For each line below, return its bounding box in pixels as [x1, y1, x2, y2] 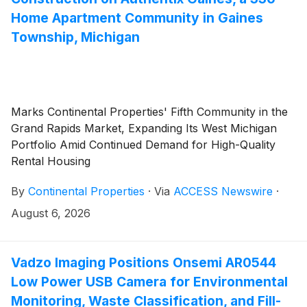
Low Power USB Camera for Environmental [11, 273, 288, 290]
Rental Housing [11, 153, 90, 168]
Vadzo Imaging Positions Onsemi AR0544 [11, 254, 276, 271]
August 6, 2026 [11, 206, 90, 220]
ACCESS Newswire [173, 184, 273, 198]
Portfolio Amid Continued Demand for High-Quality [11, 137, 275, 151]
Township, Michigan [11, 29, 140, 46]
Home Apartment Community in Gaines [11, 10, 263, 27]
